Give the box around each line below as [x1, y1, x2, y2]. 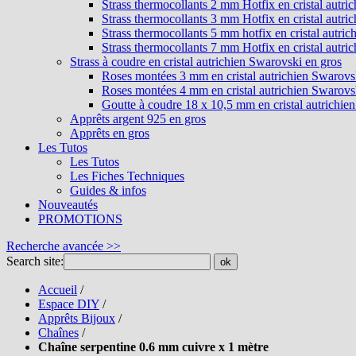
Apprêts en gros [70, 126, 149, 140]
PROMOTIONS [38, 212, 122, 226]
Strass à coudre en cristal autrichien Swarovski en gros [70, 55, 342, 68]
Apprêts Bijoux [38, 311, 115, 325]
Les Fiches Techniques [70, 169, 184, 183]
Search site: [6, 254, 64, 268]
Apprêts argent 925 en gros [70, 112, 206, 126]
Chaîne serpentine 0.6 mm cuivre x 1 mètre [38, 340, 269, 354]
